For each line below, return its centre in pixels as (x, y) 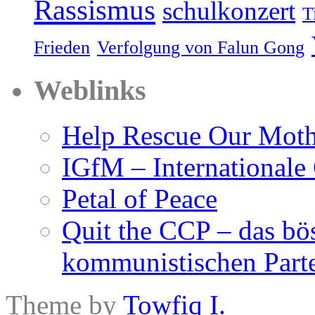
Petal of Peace (140, 199)
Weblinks (90, 90)
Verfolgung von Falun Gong (201, 47)
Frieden (62, 47)
